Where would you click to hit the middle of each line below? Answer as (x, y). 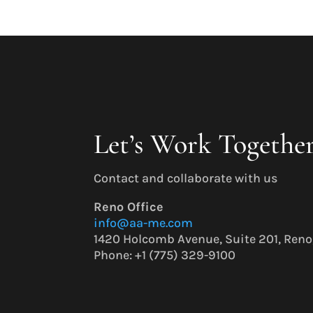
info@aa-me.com (144, 223)
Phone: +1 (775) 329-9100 (165, 255)
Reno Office (129, 206)
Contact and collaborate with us (186, 178)
